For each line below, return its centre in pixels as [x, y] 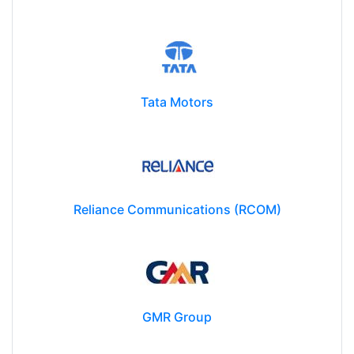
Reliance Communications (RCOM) [177, 248]
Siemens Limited [177, 33]
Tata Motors [177, 140]
